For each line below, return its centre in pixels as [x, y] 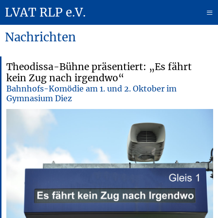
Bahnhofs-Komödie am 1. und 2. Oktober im [91, 89]
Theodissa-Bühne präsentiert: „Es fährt [99, 67]
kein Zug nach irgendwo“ [65, 78]
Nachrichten [40, 37]
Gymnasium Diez [39, 98]
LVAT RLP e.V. [45, 12]
